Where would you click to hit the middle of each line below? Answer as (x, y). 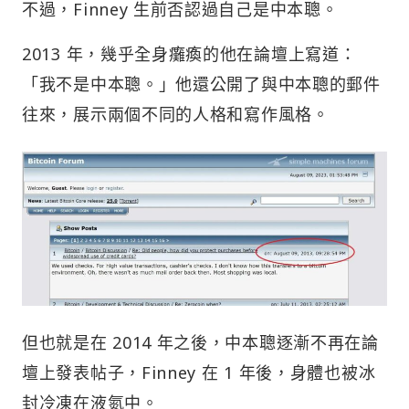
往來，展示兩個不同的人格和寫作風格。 (176, 114)
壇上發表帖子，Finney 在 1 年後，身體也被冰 (199, 372)
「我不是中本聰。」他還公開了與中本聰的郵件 (201, 84)
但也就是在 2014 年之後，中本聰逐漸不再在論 (200, 342)
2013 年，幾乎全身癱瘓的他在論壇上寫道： (189, 53)
